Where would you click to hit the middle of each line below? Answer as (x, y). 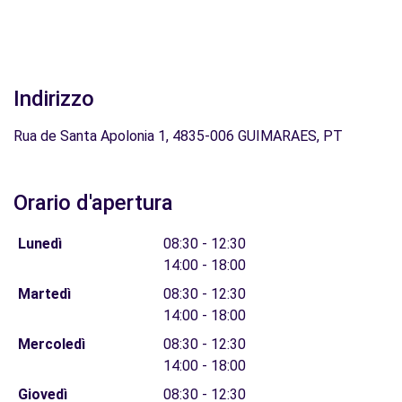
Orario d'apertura (93, 203)
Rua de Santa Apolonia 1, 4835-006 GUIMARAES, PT (178, 136)
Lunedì (39, 244)
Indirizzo (54, 99)
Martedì (44, 294)
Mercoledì (51, 344)
